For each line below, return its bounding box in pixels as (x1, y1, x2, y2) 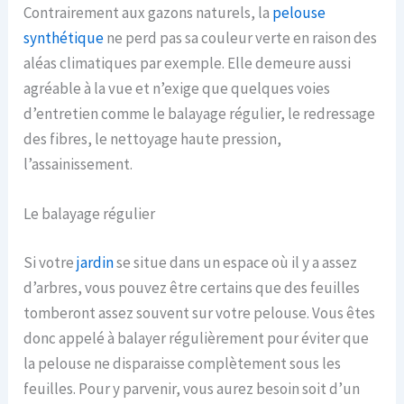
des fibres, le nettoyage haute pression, (23, 128, 282, 149)
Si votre (23, 252, 78, 272)
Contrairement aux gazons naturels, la (23, 2, 273, 23)
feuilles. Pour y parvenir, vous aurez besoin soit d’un (23, 378, 361, 399)
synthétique (23, 27, 105, 48)
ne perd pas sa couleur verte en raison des (104, 27, 378, 48)
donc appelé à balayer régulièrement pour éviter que (23, 327, 370, 348)
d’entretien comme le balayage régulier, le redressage (23, 103, 376, 124)
